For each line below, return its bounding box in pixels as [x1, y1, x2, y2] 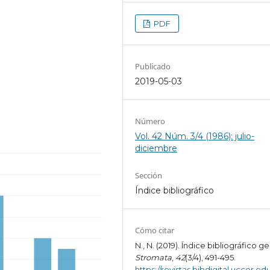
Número [135, 116, 166, 127]
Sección [135, 170, 163, 181]
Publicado [135, 61, 171, 72]
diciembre [135, 143, 178, 154]
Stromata [135, 253, 172, 263]
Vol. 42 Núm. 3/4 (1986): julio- [135, 131, 255, 142]
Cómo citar [135, 225, 175, 236]
